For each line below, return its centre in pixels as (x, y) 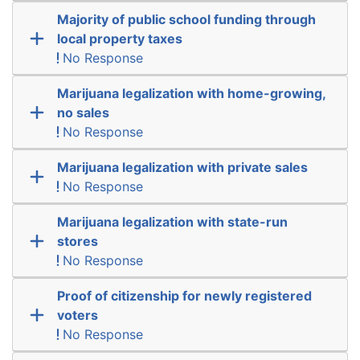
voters (77, 315)
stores (77, 241)
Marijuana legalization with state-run (172, 221)
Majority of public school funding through (186, 19)
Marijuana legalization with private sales (182, 167)
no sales (83, 112)
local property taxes (119, 38)
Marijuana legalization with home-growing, (191, 93)
